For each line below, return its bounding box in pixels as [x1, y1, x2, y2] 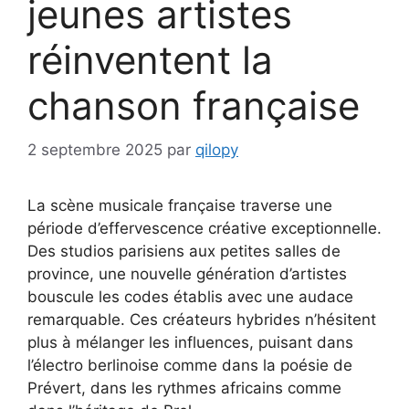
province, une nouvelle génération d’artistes [27, 265, 347, 284]
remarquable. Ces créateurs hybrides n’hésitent [27, 310, 376, 330]
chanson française [27, 81, 360, 129]
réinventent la [27, 36, 273, 83]
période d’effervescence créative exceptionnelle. [27, 219, 382, 238]
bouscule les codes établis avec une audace [27, 288, 353, 307]
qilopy [195, 141, 238, 160]
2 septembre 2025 [27, 141, 163, 160]
